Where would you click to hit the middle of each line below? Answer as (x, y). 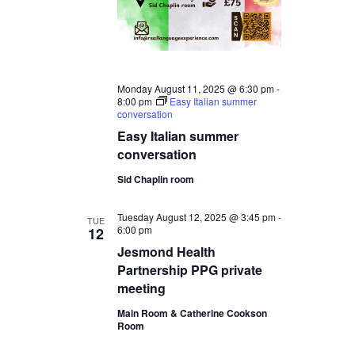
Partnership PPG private (189, 270)
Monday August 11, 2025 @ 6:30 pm (195, 89)
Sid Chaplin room (155, 179)
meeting (141, 288)
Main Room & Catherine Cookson (192, 313)
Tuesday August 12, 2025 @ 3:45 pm (196, 217)
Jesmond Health (166, 252)
